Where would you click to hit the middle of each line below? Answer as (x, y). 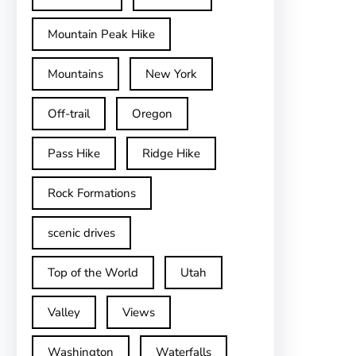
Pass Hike (74, 153)
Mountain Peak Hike (101, 34)
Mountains (75, 74)
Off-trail (69, 114)
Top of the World (93, 273)
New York (171, 74)
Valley (64, 312)
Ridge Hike (171, 153)
